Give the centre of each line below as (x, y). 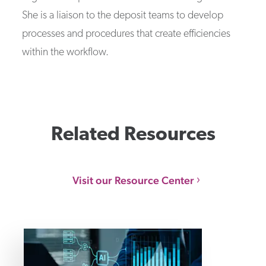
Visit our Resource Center (133, 180)
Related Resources (133, 135)
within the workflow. (65, 52)
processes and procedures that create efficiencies (126, 34)
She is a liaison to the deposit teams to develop (122, 15)
